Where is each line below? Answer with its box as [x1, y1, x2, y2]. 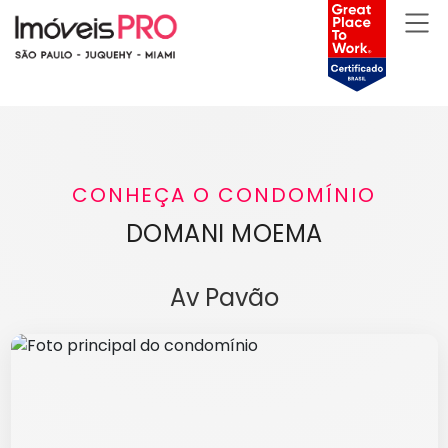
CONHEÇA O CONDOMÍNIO [72, 181, 376, 210]
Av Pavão [169, 281, 279, 315]
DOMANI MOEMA [125, 217, 323, 251]
